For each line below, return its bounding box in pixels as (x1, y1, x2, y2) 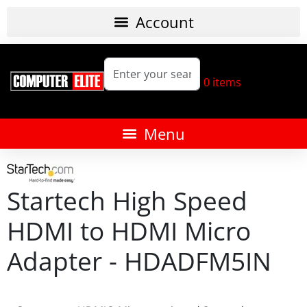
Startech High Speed (7, 184, 247, 218)
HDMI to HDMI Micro (7, 214, 251, 248)
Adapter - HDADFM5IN (7, 244, 271, 278)
